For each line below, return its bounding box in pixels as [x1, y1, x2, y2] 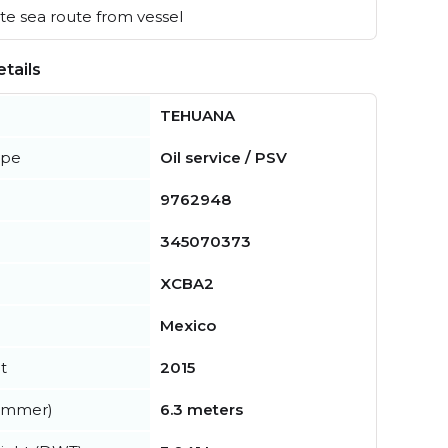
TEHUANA [160, 106, 235, 126]
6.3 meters [160, 400, 243, 420]
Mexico [160, 316, 216, 336]
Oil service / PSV [160, 148, 287, 168]
